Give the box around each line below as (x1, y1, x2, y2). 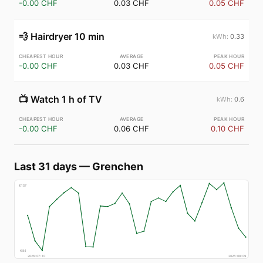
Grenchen (92, 160, 143, 173)
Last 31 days (14, 160, 77, 173)
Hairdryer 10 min (31, 31, 104, 42)
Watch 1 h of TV (31, 93, 102, 105)
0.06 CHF (113, 124, 149, 133)
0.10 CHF (210, 124, 244, 133)
